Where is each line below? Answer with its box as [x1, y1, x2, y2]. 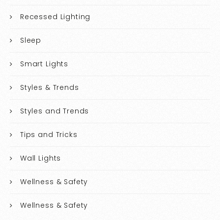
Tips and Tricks [20, 129, 78, 139]
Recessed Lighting [20, 11, 91, 22]
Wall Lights [20, 153, 61, 163]
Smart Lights [20, 58, 69, 69]
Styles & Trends [20, 82, 79, 92]
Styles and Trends [20, 106, 89, 116]
